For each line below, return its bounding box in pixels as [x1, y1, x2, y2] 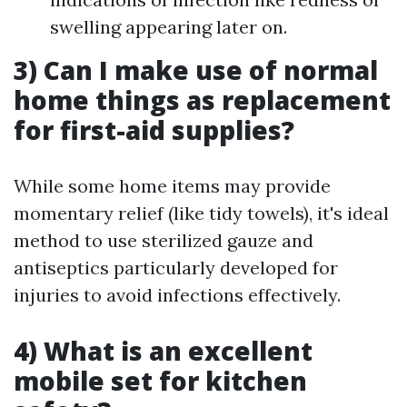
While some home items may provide [14, 174, 331, 197]
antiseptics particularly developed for [14, 256, 338, 279]
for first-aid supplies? [14, 113, 294, 147]
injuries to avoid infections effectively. [14, 283, 341, 306]
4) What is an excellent [14, 333, 313, 368]
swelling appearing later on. [50, 15, 287, 38]
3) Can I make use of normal [14, 53, 378, 87]
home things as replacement [14, 83, 391, 117]
